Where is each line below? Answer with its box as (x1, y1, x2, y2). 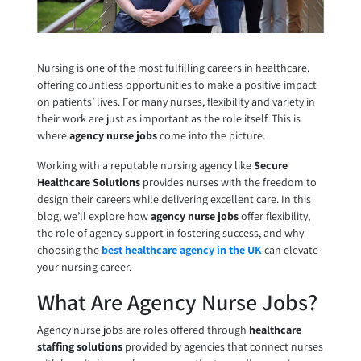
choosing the (36, 243, 102, 258)
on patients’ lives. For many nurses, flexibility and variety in (36, 94, 315, 110)
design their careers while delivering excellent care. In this (36, 192, 311, 207)
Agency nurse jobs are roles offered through (36, 322, 249, 338)
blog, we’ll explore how (36, 209, 151, 224)
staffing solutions (36, 339, 122, 355)
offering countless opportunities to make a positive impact (36, 77, 317, 93)
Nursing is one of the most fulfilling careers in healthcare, (36, 60, 309, 76)
